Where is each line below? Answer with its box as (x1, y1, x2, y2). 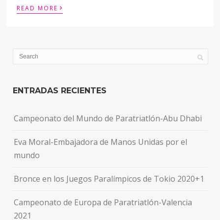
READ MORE (17, 3, 58, 12)
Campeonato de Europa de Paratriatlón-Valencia (14, 196, 192, 208)
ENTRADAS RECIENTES (13, 85, 107, 95)
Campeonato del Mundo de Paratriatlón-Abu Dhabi (14, 112, 202, 124)
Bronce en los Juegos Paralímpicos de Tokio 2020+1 (14, 173, 205, 184)
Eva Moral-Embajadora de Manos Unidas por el (14, 136, 188, 147)
